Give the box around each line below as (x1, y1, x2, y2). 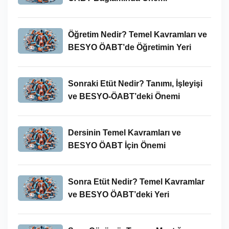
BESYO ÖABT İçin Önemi (67, 141, 166, 150)
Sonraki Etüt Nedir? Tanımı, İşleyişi (67, 79, 202, 88)
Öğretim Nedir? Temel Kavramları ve (67, 30, 207, 39)
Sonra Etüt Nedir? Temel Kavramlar (67, 177, 204, 186)
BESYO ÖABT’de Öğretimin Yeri (67, 42, 191, 52)
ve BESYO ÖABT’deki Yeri (67, 190, 169, 199)
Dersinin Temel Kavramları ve (67, 128, 181, 137)
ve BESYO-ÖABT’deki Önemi (67, 91, 180, 101)
